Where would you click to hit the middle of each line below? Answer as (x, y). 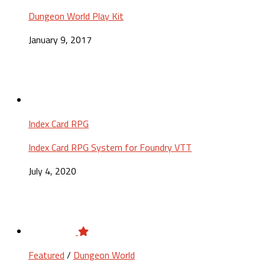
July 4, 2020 (52, 171)
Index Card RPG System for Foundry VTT (110, 148)
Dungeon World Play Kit (76, 16)
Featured (46, 255)
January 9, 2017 (60, 40)
